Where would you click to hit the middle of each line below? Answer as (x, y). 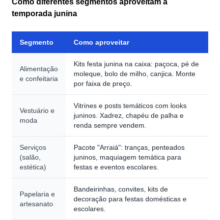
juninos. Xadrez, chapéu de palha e (129, 115)
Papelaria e (37, 194)
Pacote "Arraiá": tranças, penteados (129, 147)
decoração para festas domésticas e (130, 199)
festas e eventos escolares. (116, 167)
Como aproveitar (101, 42)
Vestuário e (37, 110)
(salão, (30, 157)
